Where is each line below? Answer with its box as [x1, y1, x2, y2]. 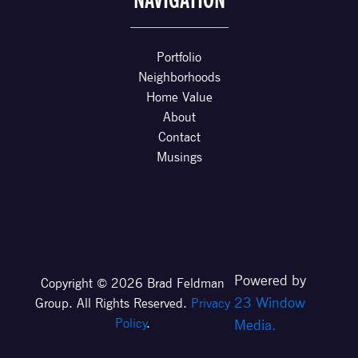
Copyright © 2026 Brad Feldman [41, 275, 225, 291]
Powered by [233, 272, 306, 289]
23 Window [233, 294, 305, 312]
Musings [156, 149, 202, 165]
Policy [115, 315, 148, 331]
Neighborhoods [137, 70, 221, 86]
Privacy [191, 295, 231, 311]
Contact [157, 129, 201, 145]
